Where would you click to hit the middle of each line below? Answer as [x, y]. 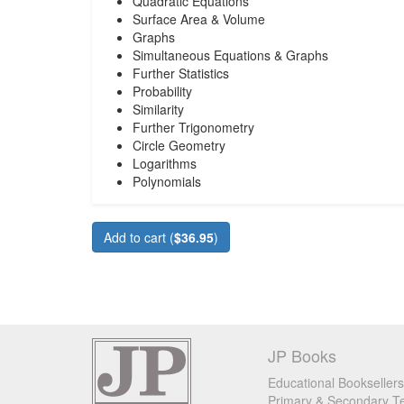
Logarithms [165, 163]
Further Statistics [181, 73]
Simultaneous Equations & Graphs [230, 55]
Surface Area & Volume [199, 19]
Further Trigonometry [193, 127]
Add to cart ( [139, 237]
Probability [162, 91]
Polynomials [167, 181]
